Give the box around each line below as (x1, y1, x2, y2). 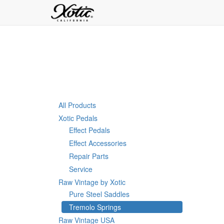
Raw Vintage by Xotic (58, 177, 125, 187)
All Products (58, 100, 96, 110)
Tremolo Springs (69, 202, 121, 212)
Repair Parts (69, 151, 108, 161)
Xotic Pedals (58, 113, 97, 123)
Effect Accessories (69, 138, 126, 148)
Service (69, 164, 92, 174)
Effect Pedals (69, 125, 110, 135)
